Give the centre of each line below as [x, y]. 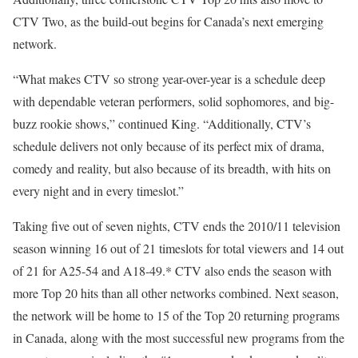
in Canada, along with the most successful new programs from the [179, 338]
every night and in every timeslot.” [98, 191]
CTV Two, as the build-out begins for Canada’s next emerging [168, 22]
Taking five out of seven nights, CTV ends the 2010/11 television [177, 226]
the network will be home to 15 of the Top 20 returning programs [176, 316]
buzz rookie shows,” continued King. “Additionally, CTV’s [162, 124]
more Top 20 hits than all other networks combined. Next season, [176, 293]
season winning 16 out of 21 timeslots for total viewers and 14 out [178, 249]
